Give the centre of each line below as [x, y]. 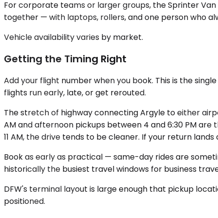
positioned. [25, 201]
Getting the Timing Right [65, 59]
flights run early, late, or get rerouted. [75, 92]
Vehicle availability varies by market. [73, 37]
